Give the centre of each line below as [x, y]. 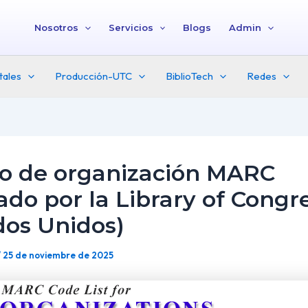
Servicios [131, 27]
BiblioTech [189, 76]
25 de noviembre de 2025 [58, 255]
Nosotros [56, 27]
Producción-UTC [93, 76]
